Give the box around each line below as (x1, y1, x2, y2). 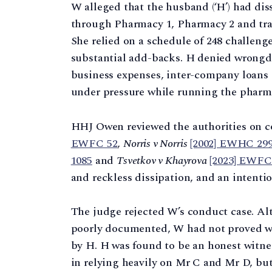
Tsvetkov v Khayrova (117, 152, 207, 169)
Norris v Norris (123, 135, 188, 152)
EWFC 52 (70, 135, 118, 152)
